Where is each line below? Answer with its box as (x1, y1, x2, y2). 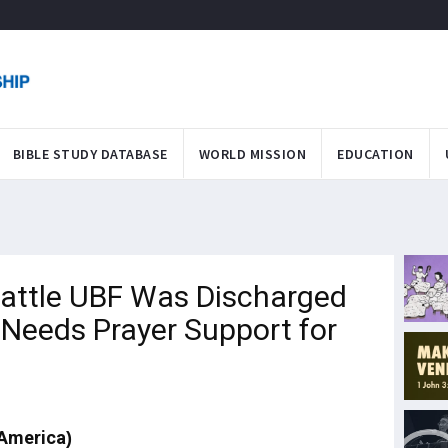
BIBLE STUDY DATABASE (12, 144, 168, 163)
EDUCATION (337, 144, 414, 163)
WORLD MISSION (198, 144, 306, 163)
